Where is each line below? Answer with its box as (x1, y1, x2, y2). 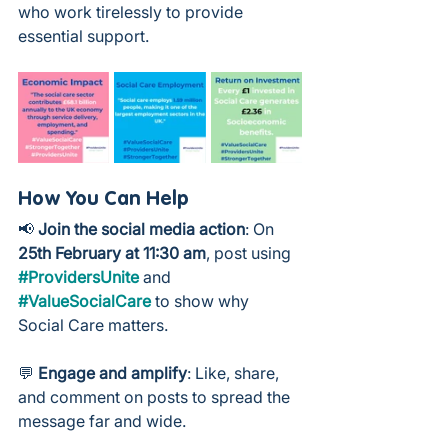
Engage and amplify (38, 362, 187, 383)
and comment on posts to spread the (18, 386, 294, 407)
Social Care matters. (18, 314, 168, 335)
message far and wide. (18, 410, 186, 431)
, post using (206, 242, 295, 263)
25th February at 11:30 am (18, 242, 206, 263)
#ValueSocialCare (18, 290, 151, 311)
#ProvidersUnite (18, 266, 139, 287)
